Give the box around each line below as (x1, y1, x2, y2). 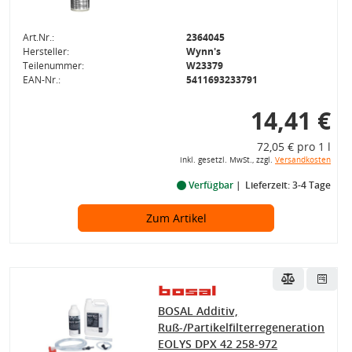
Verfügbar (185, 178, 236, 192)
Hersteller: (22, 44, 69, 58)
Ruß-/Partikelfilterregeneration (158, 319, 325, 335)
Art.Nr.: (22, 30, 54, 44)
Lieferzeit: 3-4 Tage (244, 178, 331, 192)
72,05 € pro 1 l (256, 138, 331, 154)
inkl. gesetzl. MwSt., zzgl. (179, 154, 275, 165)
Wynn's (185, 44, 221, 58)
